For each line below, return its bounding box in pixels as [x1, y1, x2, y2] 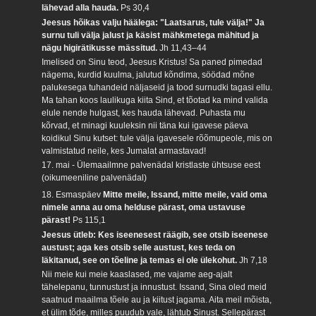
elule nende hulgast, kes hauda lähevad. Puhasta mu [42, 108, 246, 118]
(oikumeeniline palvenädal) [42, 173, 147, 183]
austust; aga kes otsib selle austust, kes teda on [42, 242, 236, 253]
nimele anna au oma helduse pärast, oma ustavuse [42, 202, 246, 213]
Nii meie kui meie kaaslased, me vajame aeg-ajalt [42, 269, 233, 280]
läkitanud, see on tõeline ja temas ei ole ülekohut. [42, 255, 240, 265]
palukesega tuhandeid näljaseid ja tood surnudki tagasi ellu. [42, 83, 273, 92]
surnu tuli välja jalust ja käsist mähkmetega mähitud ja [42, 30, 260, 40]
